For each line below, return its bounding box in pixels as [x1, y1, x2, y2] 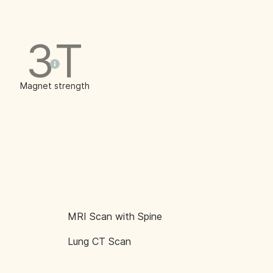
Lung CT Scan [67, 235, 131, 247]
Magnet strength [19, 80, 90, 91]
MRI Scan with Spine [67, 210, 162, 222]
